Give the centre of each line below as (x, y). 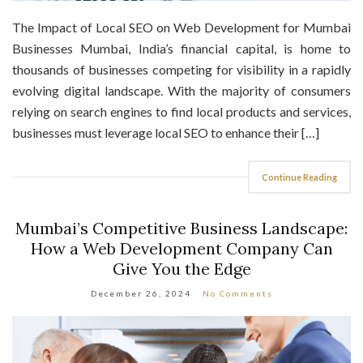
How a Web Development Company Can (181, 248)
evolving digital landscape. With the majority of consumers (181, 90)
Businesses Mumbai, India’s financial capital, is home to (181, 48)
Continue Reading (299, 177)
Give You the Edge (181, 268)
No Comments (237, 293)
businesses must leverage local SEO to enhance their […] (166, 132)
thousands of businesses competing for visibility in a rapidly (181, 69)
